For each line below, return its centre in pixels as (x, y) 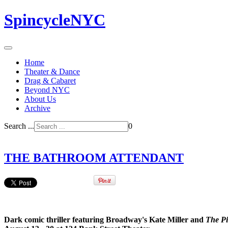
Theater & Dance (52, 71)
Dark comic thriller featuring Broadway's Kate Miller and (105, 219)
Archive (37, 108)
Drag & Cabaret (50, 80)
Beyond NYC (47, 90)
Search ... (19, 126)
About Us (40, 99)
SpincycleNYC (55, 20)
